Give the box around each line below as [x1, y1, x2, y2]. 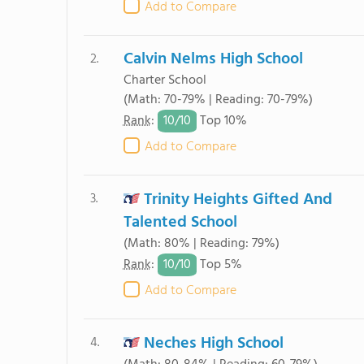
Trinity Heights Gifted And [143, 187, 332, 213]
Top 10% [196, 110, 247, 132]
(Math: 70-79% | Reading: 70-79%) [123, 89, 313, 110]
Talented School [123, 210, 237, 236]
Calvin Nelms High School [123, 46, 303, 72]
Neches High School [143, 331, 284, 357]
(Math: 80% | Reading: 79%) [123, 233, 279, 254]
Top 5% [196, 254, 242, 276]
